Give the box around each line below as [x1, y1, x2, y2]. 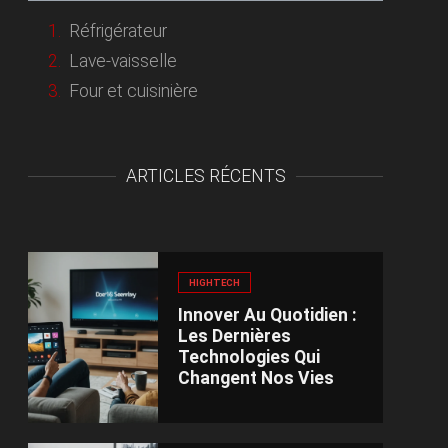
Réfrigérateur [69, 21, 168, 42]
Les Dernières [178, 326, 292, 347]
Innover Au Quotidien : [178, 305, 358, 326]
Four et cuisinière [69, 80, 199, 101]
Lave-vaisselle [69, 51, 178, 72]
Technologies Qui [178, 347, 321, 368]
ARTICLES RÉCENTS [125, 165, 286, 186]
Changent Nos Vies [178, 368, 335, 389]
